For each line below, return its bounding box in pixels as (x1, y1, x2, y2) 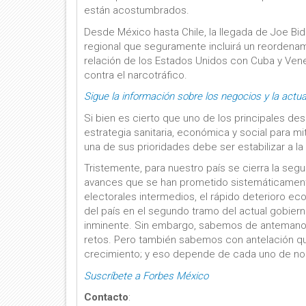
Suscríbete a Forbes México (84, 269, 208, 282)
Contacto (84, 291, 128, 303)
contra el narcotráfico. (84, 68, 187, 81)
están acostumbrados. (84, 4, 189, 16)
